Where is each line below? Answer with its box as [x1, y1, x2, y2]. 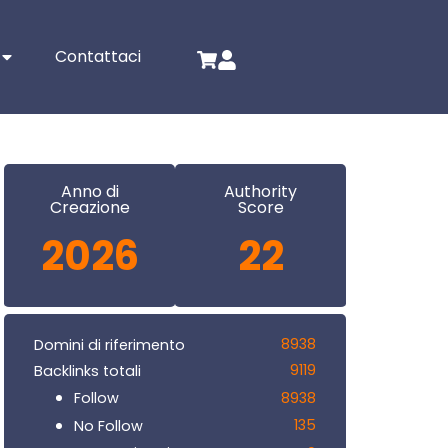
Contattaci [55, 45, 142, 69]
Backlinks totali [34, 360, 141, 381]
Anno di [60, 180, 119, 204]
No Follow [74, 415, 143, 436]
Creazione [49, 196, 130, 220]
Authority [224, 180, 297, 204]
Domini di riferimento [34, 334, 185, 355]
